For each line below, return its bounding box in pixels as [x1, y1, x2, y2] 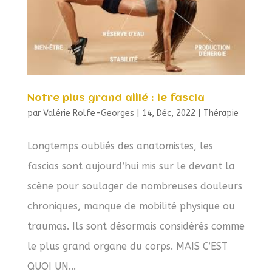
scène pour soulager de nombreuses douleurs [27, 180, 242, 192]
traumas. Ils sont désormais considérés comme [27, 220, 245, 232]
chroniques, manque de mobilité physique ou [27, 200, 235, 212]
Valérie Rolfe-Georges [42, 107, 134, 118]
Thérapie [203, 107, 239, 118]
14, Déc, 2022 [141, 107, 195, 118]
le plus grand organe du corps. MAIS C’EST [27, 240, 228, 252]
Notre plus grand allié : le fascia [27, 92, 205, 103]
